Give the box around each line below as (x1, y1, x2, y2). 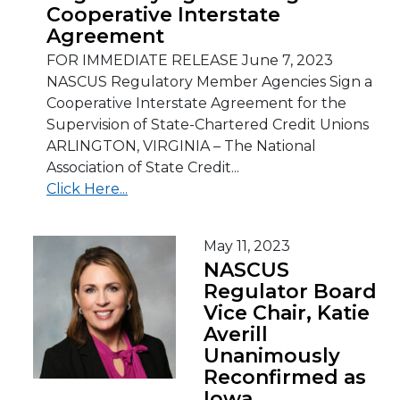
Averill (204, 322, 268, 346)
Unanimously (204, 344, 340, 368)
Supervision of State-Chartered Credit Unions (46, 116, 369, 133)
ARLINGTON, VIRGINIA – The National (46, 137, 316, 154)
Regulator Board (204, 279, 377, 304)
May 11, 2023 (204, 237, 290, 254)
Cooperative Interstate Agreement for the (46, 95, 346, 112)
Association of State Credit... (46, 159, 239, 176)
